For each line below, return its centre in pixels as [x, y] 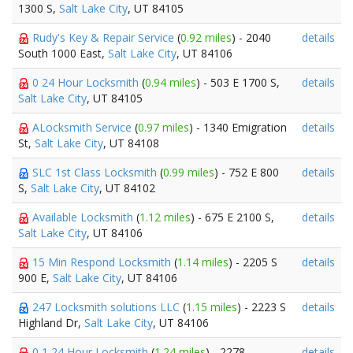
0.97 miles [163, 127]
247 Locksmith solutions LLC [108, 307]
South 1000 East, [63, 53]
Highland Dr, [51, 323]
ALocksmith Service [84, 127]
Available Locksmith [84, 217]
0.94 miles [171, 82]
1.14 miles [203, 262]
